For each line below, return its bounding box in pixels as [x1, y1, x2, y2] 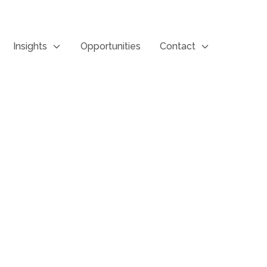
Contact [160, 41, 195, 52]
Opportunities [80, 41, 141, 52]
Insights [13, 41, 47, 52]
